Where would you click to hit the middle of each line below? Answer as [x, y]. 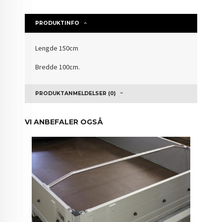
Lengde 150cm [57, 48]
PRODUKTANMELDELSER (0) [76, 93]
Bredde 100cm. [58, 67]
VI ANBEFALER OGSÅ [64, 122]
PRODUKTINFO [57, 23]
